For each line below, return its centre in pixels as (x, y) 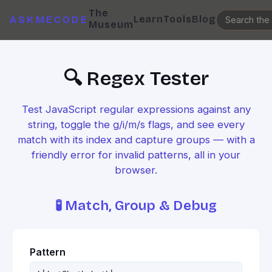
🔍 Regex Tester (136, 79)
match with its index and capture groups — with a (136, 140)
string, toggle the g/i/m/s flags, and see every (136, 124)
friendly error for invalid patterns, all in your (136, 155)
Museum (111, 25)
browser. (136, 170)
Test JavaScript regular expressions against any (136, 109)
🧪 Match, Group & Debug (136, 206)
